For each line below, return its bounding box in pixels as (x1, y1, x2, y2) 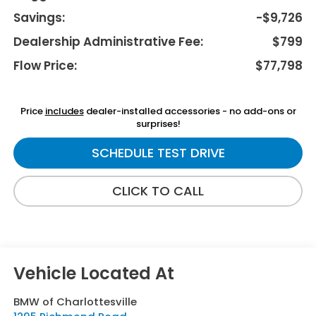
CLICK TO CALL (112, 182, 204, 200)
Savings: (13, 9, 65, 27)
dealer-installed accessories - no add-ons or (83, 104, 296, 119)
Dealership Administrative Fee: (13, 33, 203, 51)
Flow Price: (13, 57, 77, 75)
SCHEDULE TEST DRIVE (91, 144, 225, 162)
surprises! (135, 117, 181, 131)
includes (44, 104, 84, 119)
